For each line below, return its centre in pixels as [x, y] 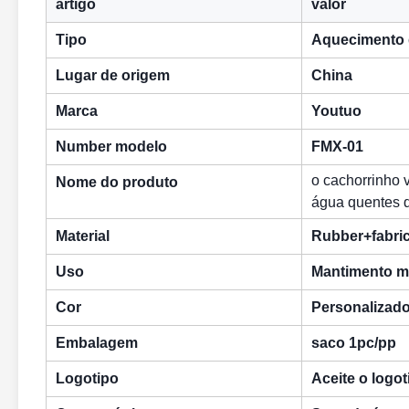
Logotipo [87, 378]
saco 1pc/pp [354, 343]
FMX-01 [337, 147]
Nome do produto [117, 182]
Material [83, 236]
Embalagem [97, 343]
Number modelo [111, 147]
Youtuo [336, 111]
